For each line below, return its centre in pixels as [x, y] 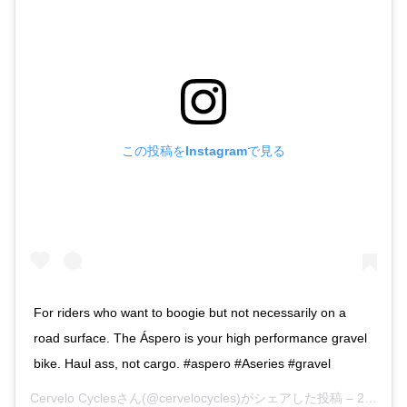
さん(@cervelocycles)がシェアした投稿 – [237, 397]
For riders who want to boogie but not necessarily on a [190, 312]
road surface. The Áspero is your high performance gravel [200, 338]
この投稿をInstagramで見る [203, 150]
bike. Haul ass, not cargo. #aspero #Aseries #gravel [182, 363]
